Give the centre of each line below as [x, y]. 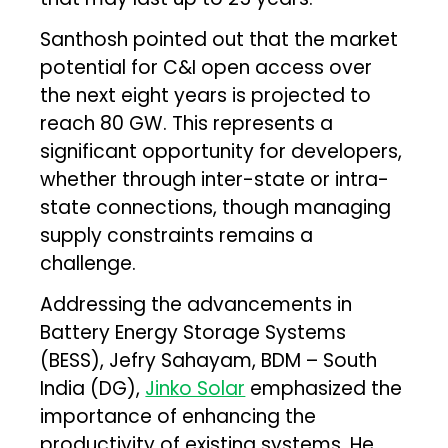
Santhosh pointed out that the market [219, 39]
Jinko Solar [195, 388]
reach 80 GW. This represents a [187, 123]
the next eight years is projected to [206, 95]
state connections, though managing [216, 207]
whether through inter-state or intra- [215, 179]
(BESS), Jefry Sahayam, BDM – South [209, 360]
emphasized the [324, 388]
